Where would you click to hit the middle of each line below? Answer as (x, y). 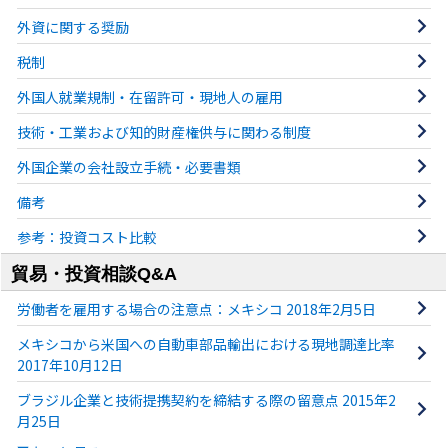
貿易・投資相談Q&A (94, 273)
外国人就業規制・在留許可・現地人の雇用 (149, 96)
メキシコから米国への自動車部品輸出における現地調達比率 (205, 343)
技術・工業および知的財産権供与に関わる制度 (163, 131)
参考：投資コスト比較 (86, 236)
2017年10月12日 (69, 364)
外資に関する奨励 (72, 26)
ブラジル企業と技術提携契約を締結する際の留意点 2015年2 (206, 399)
